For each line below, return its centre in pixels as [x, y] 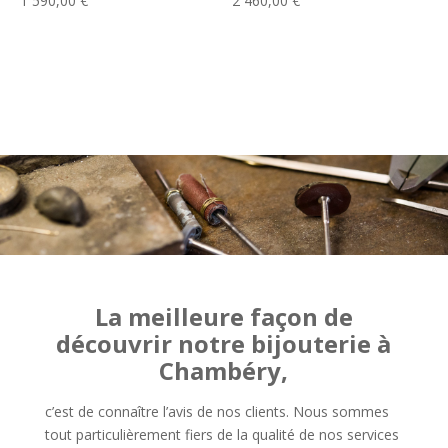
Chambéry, [224, 370]
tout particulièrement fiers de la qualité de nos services [221, 434]
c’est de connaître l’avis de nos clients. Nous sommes [216, 411]
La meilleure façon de [223, 316]
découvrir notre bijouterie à [224, 343]
